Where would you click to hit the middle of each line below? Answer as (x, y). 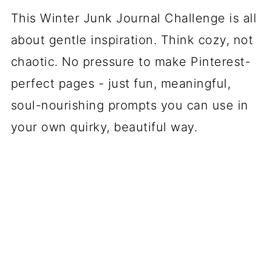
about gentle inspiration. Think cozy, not (132, 40)
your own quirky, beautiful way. (104, 127)
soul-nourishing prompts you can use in (129, 105)
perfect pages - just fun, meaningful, (121, 83)
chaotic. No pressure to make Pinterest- (131, 62)
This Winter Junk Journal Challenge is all (134, 18)
